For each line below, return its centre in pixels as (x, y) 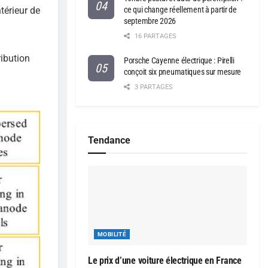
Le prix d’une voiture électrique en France (165, 261)
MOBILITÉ (112, 234)
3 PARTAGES (153, 87)
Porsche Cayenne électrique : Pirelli (179, 61)
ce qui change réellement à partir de (180, 10)
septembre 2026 (150, 21)
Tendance (109, 141)
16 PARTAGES (155, 36)
